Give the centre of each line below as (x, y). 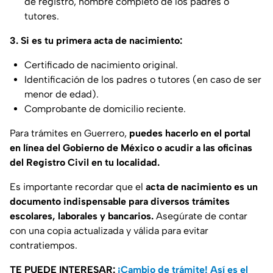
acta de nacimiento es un (202, 187)
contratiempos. (44, 246)
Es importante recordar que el (78, 187)
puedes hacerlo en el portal (190, 133)
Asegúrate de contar (200, 216)
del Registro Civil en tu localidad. (85, 163)
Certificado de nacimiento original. (101, 65)
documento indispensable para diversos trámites (120, 202)
